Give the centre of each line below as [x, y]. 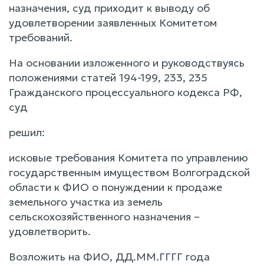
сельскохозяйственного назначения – [104, 216]
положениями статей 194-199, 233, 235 [108, 77]
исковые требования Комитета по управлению [128, 157]
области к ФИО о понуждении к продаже [115, 187]
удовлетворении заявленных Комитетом [113, 22]
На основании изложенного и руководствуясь [127, 62]
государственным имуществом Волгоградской [129, 172]
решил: [27, 132]
